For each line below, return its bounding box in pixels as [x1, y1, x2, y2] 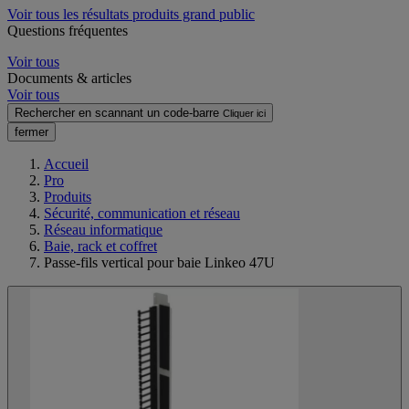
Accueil [44, 155, 89, 172]
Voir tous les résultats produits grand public [7, 5, 255, 22]
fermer [15, 124, 48, 139]
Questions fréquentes [7, 22, 128, 38]
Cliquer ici [223, 107, 266, 119]
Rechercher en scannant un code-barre [15, 105, 219, 120]
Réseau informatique [44, 221, 163, 237]
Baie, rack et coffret [44, 237, 157, 254]
